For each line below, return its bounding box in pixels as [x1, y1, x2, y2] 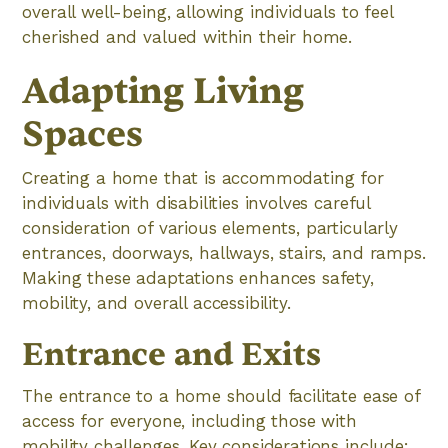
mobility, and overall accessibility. [22, 293, 291, 313]
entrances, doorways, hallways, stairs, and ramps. [22, 243, 426, 263]
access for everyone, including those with [22, 411, 357, 431]
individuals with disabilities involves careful [22, 193, 371, 213]
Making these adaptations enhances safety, [22, 268, 374, 288]
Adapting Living [22, 68, 304, 115]
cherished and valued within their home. [22, 27, 353, 47]
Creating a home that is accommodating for [22, 168, 384, 188]
